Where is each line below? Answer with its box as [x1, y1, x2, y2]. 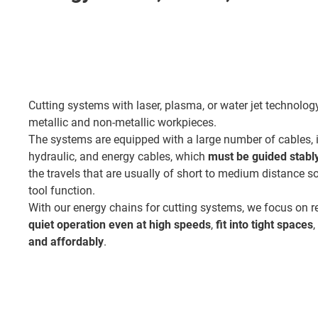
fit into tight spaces [216, 217, 313, 231]
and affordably [28, 234, 104, 248]
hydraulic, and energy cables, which [28, 149, 208, 163]
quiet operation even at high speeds [28, 217, 211, 231]
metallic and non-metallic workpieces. [28, 115, 216, 129]
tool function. [28, 183, 95, 197]
